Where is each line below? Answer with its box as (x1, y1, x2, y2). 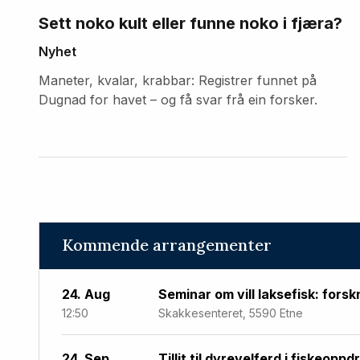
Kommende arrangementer (62, 235, 272, 256)
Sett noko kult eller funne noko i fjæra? (39, 14, 342, 34)
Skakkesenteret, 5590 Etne (158, 306, 303, 321)
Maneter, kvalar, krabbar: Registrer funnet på (39, 72, 317, 89)
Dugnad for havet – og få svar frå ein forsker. (39, 92, 317, 108)
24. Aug (62, 286, 110, 303)
